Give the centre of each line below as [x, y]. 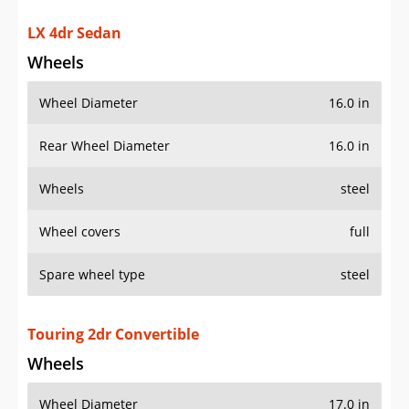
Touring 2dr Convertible [113, 335]
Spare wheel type [92, 275]
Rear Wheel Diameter [105, 146]
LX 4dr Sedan [74, 33]
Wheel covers [80, 232]
